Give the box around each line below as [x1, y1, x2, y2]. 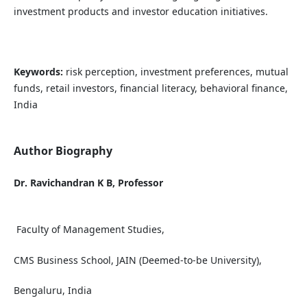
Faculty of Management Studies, [13, 223, 164, 236]
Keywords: [13, 65, 66, 79]
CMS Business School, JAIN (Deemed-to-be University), [13, 253, 262, 267]
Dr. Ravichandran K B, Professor [13, 176, 163, 190]
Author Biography [13, 143, 112, 159]
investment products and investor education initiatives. [13, 5, 268, 19]
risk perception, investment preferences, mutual [65, 65, 288, 79]
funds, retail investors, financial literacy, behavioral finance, [13, 82, 288, 95]
